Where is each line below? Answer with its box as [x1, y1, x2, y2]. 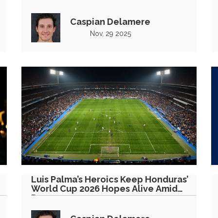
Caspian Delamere [70, 16, 150, 27]
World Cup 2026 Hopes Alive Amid [31, 183, 178, 194]
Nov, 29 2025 [90, 29, 131, 37]
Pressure [31, 193, 69, 203]
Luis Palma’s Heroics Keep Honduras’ [31, 174, 188, 184]
